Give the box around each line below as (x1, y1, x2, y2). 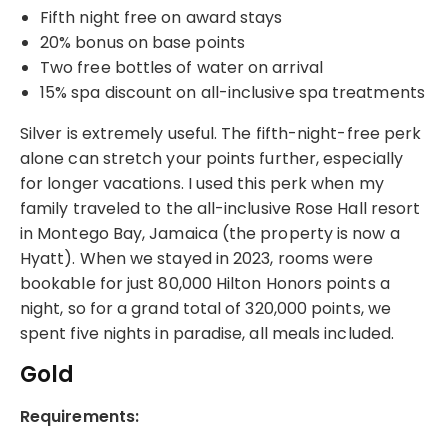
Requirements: (20, 404, 140, 428)
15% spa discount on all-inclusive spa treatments (40, 80, 425, 104)
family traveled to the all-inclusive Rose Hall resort (20, 196, 421, 220)
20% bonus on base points (40, 30, 245, 54)
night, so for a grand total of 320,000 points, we (20, 296, 391, 320)
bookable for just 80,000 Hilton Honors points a (20, 271, 390, 295)
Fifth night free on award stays (40, 5, 283, 29)
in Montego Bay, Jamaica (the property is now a (20, 221, 400, 245)
